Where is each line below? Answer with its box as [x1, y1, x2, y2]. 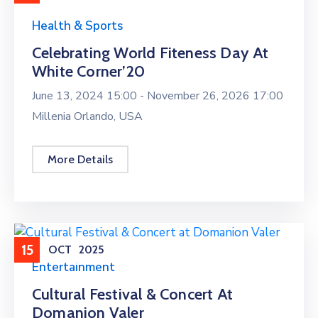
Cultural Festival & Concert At [32, 284, 233, 304]
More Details [48, 152, 114, 166]
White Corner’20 [32, 61, 145, 81]
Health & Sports [32, 17, 123, 34]
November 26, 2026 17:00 [147, 87, 283, 104]
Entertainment [32, 258, 115, 275]
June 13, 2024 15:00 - [32, 87, 147, 104]
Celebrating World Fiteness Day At [32, 43, 269, 62]
